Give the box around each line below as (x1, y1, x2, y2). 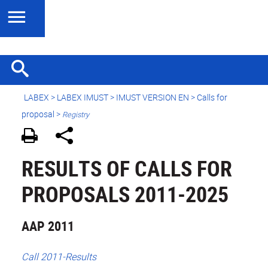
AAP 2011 (22, 217, 74, 235)
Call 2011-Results (22, 250, 96, 264)
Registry (62, 109, 89, 120)
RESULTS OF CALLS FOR (22, 154, 232, 183)
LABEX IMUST (57, 92, 108, 103)
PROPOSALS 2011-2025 (22, 179, 229, 209)
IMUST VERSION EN (116, 92, 189, 103)
